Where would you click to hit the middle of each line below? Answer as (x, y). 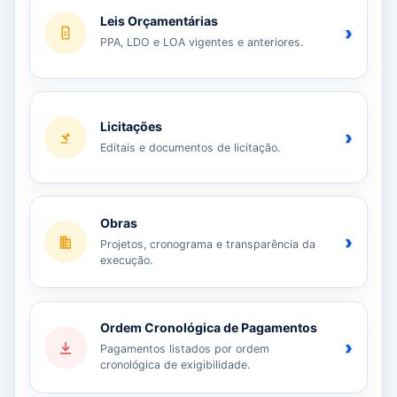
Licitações (132, 126)
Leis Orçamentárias (160, 21)
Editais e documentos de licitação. (191, 147)
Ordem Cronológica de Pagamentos (209, 328)
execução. (127, 261)
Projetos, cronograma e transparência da (208, 245)
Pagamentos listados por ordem (185, 349)
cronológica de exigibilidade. (175, 365)
